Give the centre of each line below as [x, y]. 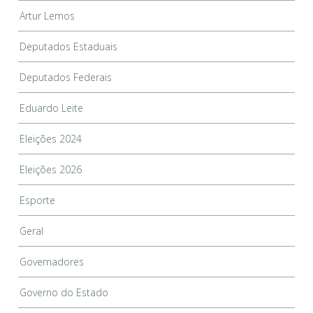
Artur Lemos [48, 16]
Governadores [52, 262]
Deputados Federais [66, 78]
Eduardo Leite [52, 108]
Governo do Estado [64, 293]
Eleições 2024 [51, 139]
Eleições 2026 [51, 170]
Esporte [38, 201]
